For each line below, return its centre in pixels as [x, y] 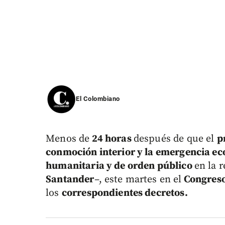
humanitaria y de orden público [120, 166]
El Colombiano [98, 99]
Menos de [68, 139]
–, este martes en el [138, 180]
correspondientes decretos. [125, 193]
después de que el [175, 139]
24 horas [111, 139]
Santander [70, 180]
